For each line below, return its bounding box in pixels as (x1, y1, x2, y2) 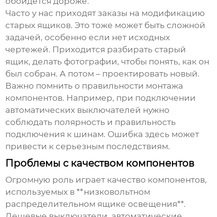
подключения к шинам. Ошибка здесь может (5, 129, 200, 139)
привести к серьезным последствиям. (5, 141, 170, 152)
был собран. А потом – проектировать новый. (5, 69, 200, 79)
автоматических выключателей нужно (5, 105, 170, 115)
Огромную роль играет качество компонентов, (5, 175, 207, 185)
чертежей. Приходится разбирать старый (5, 45, 186, 55)
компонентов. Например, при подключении (5, 93, 196, 103)
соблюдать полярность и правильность (5, 117, 176, 127)
